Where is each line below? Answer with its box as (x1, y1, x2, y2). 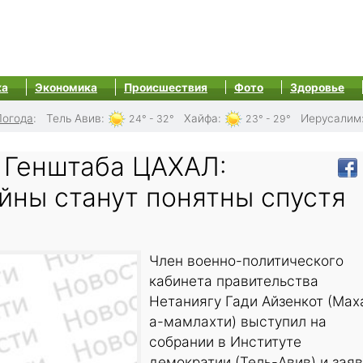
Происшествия (124, 81, 207, 94)
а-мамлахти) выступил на (149, 313, 327, 331)
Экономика (35, 81, 97, 94)
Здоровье (290, 81, 344, 94)
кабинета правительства (149, 272, 318, 290)
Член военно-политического (149, 252, 344, 270)
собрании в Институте (149, 333, 301, 351)
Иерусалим (301, 112, 361, 125)
